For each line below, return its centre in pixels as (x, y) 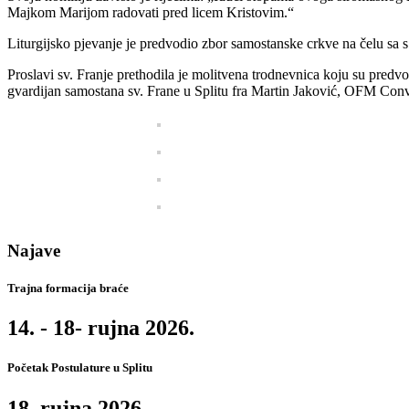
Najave (34, 250)
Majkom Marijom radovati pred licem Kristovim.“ (151, 13)
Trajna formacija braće (68, 288)
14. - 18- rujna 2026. (101, 328)
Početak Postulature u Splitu (80, 368)
